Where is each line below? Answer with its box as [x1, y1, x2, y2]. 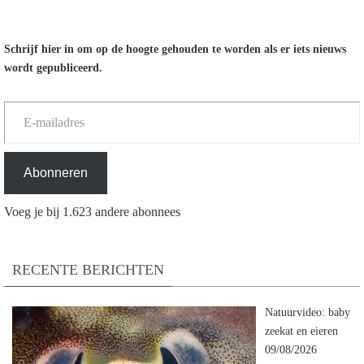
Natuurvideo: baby [264, 306, 350, 319]
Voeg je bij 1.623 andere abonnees [4, 205, 180, 219]
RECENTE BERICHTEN [12, 262, 164, 279]
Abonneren [24, 166, 88, 180]
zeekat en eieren [264, 325, 338, 338]
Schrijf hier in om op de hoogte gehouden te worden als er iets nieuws [4, 43, 346, 56]
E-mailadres [3, 94, 47, 107]
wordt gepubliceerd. [4, 62, 102, 75]
